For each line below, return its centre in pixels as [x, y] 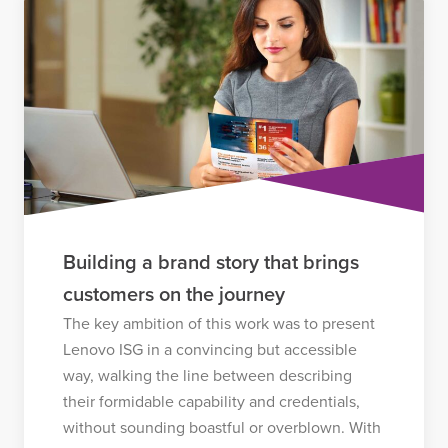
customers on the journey [173, 294]
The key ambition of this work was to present [218, 323]
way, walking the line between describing [207, 375]
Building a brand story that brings [210, 262]
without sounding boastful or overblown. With [221, 427]
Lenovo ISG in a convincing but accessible [209, 349]
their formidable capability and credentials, [211, 401]
